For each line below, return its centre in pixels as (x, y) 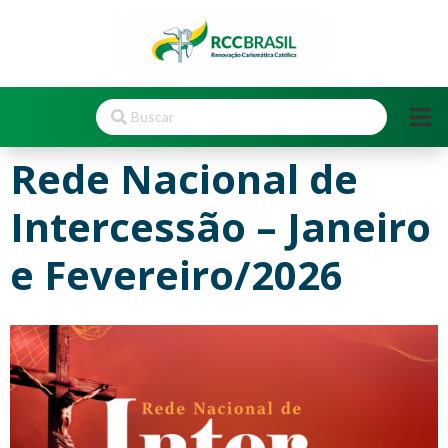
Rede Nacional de (184, 178)
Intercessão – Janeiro (220, 226)
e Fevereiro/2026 (176, 274)
